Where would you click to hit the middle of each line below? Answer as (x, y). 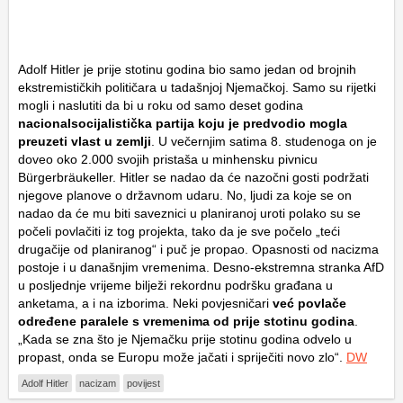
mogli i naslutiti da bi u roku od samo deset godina (161, 106)
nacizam (98, 384)
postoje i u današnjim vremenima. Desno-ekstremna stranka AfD (201, 268)
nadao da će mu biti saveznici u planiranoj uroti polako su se (189, 214)
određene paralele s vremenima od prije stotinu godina (186, 322)
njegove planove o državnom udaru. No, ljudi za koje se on (185, 196)
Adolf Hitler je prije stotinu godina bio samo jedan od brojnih (187, 70)
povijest (143, 384)
